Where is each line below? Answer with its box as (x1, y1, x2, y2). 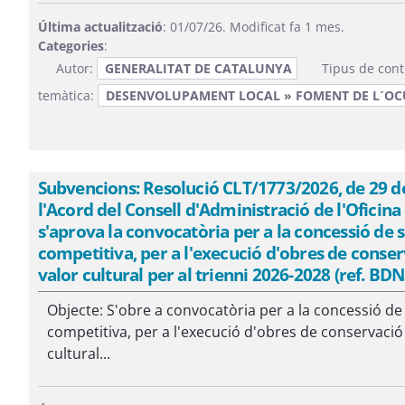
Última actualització (37, 18, 163, 35)
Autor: (55, 60, 97, 77)
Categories (37, 37, 104, 54)
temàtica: (37, 87, 98, 104)
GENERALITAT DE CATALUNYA (104, 60, 292, 77)
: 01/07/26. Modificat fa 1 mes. (162, 18, 344, 35)
